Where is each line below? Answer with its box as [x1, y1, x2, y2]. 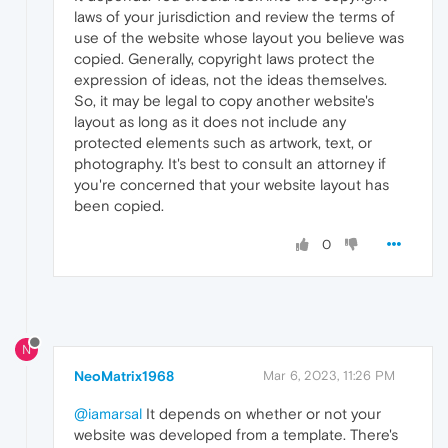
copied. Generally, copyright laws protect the [74, 49, 375, 67]
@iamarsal [74, 404, 142, 422]
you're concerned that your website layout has [74, 175, 389, 193]
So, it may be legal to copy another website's [74, 91, 374, 109]
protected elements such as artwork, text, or [74, 133, 372, 151]
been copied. [74, 196, 164, 214]
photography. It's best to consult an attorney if [74, 154, 386, 172]
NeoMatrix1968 [74, 367, 174, 384]
